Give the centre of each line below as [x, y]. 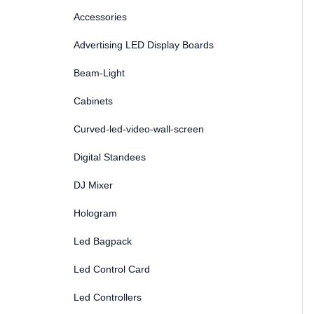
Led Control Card [112, 269]
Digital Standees [110, 157]
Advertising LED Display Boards [144, 45]
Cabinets [93, 101]
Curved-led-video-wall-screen [139, 129]
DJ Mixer [93, 185]
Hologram [95, 213]
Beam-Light [99, 73]
